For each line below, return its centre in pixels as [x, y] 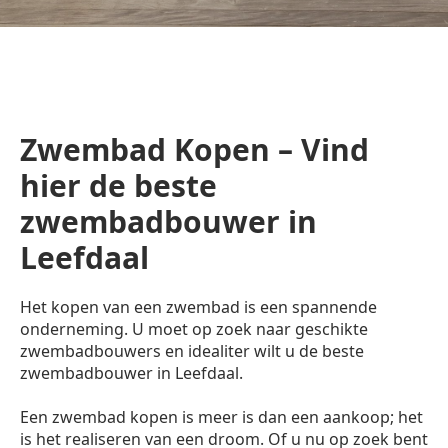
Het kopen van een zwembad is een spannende [198, 307]
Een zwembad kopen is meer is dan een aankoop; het [221, 417]
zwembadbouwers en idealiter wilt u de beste [192, 351]
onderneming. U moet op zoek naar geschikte [194, 329]
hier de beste [118, 186]
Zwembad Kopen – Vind [194, 150]
